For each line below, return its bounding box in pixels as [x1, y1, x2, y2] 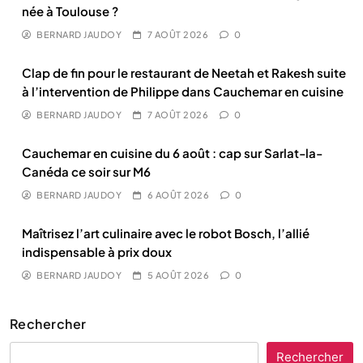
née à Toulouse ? [22, 3, 118, 19]
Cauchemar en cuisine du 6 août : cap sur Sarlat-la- [22, 145, 322, 160]
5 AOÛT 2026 [147, 270, 209, 280]
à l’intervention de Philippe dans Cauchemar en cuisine [22, 83, 344, 99]
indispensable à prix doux [22, 244, 172, 259]
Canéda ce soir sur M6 [22, 164, 151, 179]
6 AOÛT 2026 [147, 190, 209, 200]
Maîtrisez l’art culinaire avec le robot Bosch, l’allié [22, 225, 310, 241]
